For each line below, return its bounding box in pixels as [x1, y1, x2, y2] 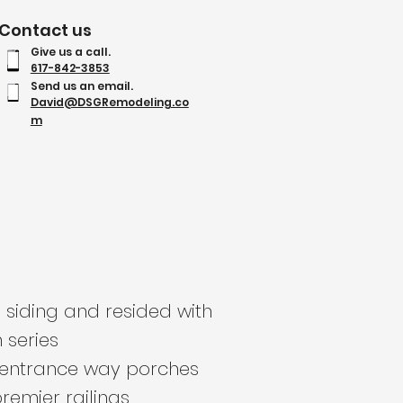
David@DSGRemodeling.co [30, 94, 189, 110]
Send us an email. [30, 78, 133, 94]
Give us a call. [30, 44, 111, 59]
